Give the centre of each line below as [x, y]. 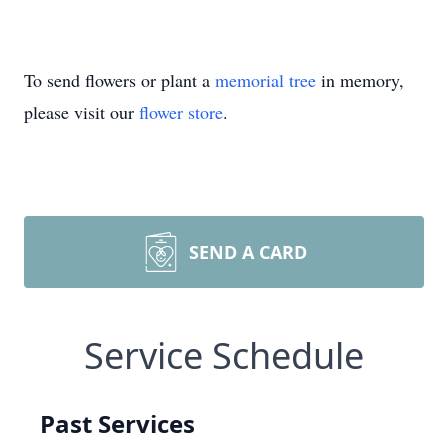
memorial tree [265, 80]
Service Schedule [224, 355]
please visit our [81, 112]
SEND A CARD [248, 252]
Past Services [117, 423]
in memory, [360, 80]
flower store [181, 112]
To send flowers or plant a [119, 80]
